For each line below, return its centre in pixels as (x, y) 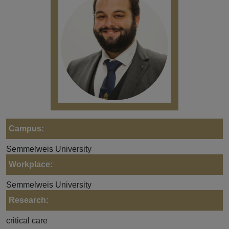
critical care (27, 220)
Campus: (26, 128)
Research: (29, 200)
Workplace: (31, 164)
